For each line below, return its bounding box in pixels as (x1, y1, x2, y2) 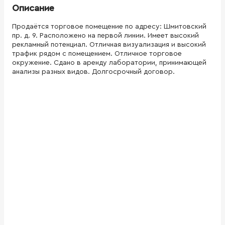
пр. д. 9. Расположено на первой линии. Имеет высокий (12, 32, 199, 39)
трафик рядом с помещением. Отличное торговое (12, 50, 182, 57)
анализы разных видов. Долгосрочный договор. (12, 68, 175, 75)
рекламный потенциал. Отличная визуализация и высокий (12, 41, 206, 48)
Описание (12, 3, 54, 13)
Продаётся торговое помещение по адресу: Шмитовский (12, 23, 206, 30)
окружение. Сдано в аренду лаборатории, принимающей (12, 59, 206, 66)
